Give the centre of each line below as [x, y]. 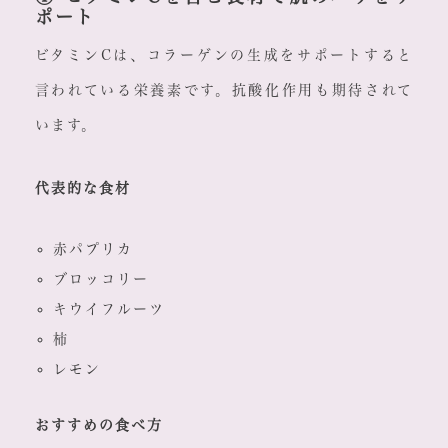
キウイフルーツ [108, 309]
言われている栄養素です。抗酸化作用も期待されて [224, 90]
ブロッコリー [100, 279]
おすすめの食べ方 [98, 425]
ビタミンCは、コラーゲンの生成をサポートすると [224, 55]
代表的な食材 [82, 188]
